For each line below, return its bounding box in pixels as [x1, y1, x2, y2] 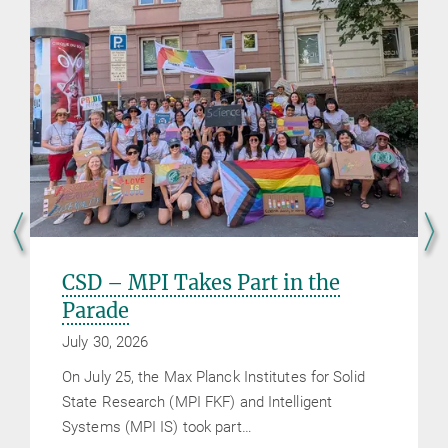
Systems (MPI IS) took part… [62, 418, 252, 437]
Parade [62, 298, 129, 324]
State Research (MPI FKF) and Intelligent [62, 393, 333, 412]
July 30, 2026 [62, 333, 149, 352]
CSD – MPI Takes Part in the [62, 270, 340, 296]
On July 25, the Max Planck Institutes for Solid [62, 368, 365, 387]
